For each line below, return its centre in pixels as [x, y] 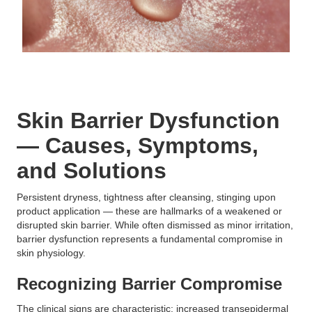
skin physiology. [51, 253]
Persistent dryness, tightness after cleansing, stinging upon [146, 197]
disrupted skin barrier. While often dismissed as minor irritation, [155, 225]
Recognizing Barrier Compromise [149, 284]
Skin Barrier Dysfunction [148, 120]
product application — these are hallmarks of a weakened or [149, 211]
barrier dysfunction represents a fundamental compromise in [150, 239]
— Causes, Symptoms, [138, 146]
